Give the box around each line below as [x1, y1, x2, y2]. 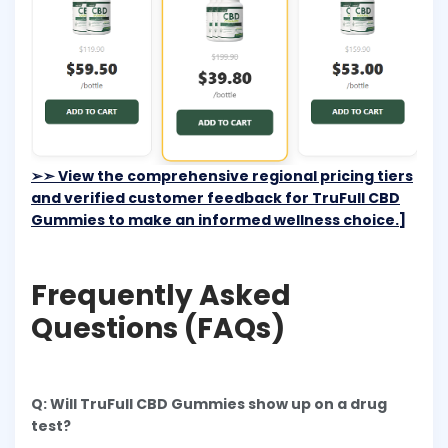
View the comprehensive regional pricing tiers [55, 165, 413, 186]
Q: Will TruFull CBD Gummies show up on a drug [31, 393, 387, 414]
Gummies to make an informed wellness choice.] [31, 209, 406, 230]
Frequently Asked [31, 275, 291, 315]
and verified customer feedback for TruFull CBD [31, 187, 400, 208]
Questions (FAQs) [31, 308, 285, 348]
